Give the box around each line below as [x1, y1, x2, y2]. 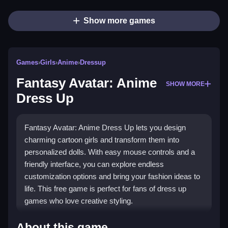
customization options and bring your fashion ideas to [24, 172, 200, 181]
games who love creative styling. [24, 196, 133, 206]
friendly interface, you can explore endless [24, 160, 164, 169]
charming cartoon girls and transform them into [24, 135, 179, 145]
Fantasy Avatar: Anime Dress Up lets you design [24, 123, 186, 132]
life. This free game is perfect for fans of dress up [24, 184, 186, 193]
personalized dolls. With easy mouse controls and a [24, 148, 195, 157]
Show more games [83, 16, 155, 25]
